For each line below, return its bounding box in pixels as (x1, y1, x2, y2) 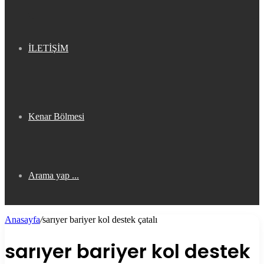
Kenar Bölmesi (28, 111, 84, 121)
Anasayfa (5, 214, 40, 225)
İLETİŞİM (28, 43, 68, 53)
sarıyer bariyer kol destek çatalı (42, 214, 157, 225)
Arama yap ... (28, 170, 79, 180)
